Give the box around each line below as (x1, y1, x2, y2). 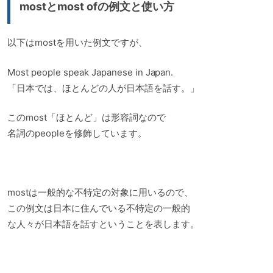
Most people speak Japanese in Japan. (7, 66, 174, 78)
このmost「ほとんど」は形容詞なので (7, 112, 166, 124)
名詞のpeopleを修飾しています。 (7, 127, 147, 140)
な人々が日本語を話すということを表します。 (7, 218, 199, 230)
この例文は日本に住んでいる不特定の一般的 (7, 202, 190, 214)
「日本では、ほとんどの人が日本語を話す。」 (7, 82, 199, 94)
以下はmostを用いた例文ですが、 (7, 37, 147, 49)
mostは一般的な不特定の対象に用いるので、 (7, 186, 193, 199)
